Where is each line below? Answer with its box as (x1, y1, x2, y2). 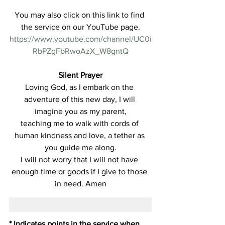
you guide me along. (44, 143, 117, 152)
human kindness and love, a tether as (14, 131, 147, 140)
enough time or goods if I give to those (12, 167, 149, 176)
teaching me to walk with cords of (20, 119, 141, 128)
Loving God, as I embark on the (25, 83, 136, 92)
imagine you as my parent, (34, 107, 127, 116)
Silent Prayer (58, 71, 102, 80)
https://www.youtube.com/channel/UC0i (9, 35, 152, 44)
